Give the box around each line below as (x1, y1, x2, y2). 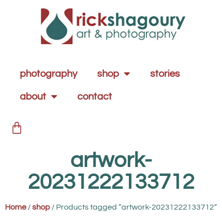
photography (20, 69, 77, 79)
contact (77, 92, 112, 102)
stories (150, 69, 180, 79)
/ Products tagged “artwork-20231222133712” (50, 203, 217, 211)
